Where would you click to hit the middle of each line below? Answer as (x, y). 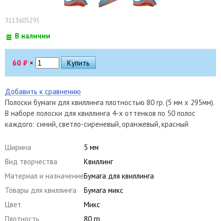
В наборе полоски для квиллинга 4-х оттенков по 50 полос (100, 113)
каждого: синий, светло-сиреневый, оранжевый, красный (97, 124)
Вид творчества (31, 161)
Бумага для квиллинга (119, 176)
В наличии (32, 36)
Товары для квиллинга (41, 190)
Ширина (18, 147)
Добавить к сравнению (43, 91)
